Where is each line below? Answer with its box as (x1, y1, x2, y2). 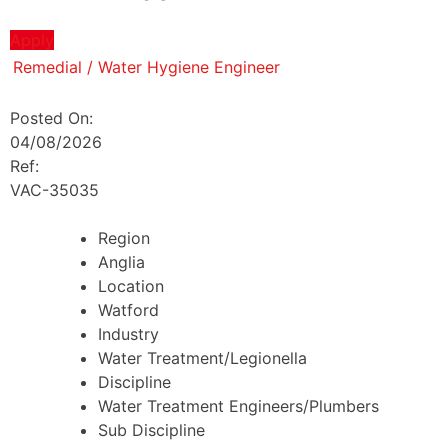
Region (98, 228, 150, 249)
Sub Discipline (98, 420, 205, 441)
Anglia (98, 252, 145, 273)
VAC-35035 (10, 180, 99, 201)
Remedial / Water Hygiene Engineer (13, 57, 280, 78)
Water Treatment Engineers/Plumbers (98, 396, 379, 417)
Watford (98, 300, 159, 321)
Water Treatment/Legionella (98, 348, 307, 369)
